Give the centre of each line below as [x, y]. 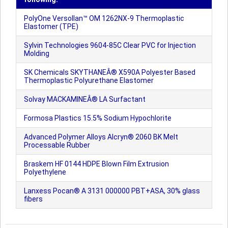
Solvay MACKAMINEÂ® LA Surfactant [85, 99]
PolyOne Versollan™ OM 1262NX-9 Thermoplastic [104, 18]
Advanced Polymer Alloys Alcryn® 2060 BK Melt [101, 137]
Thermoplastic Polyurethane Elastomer [89, 80]
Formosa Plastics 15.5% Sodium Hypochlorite [98, 118]
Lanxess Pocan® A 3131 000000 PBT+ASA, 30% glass [112, 191]
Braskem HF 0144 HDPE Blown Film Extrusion [96, 164]
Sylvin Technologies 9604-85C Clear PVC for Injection [110, 45]
